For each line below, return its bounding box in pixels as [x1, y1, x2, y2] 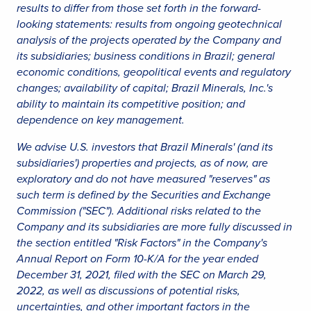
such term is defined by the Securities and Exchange [17, 187, 271, 203]
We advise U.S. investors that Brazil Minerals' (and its [17, 139, 273, 155]
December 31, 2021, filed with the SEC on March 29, [17, 267, 267, 283]
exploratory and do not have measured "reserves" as [17, 171, 270, 187]
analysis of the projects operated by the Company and [17, 32, 281, 48]
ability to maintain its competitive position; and [17, 96, 245, 112]
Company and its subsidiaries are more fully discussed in [17, 219, 292, 235]
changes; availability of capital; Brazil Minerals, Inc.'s [17, 80, 273, 96]
